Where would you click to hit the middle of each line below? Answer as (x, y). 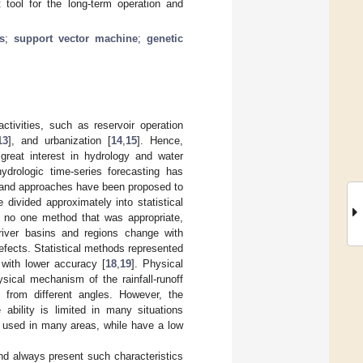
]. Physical (158, 263)
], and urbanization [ (59, 140)
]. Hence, (160, 140)
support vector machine (76, 38)
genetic (165, 38)
